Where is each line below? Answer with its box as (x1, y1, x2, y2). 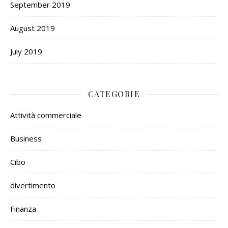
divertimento (10, 180, 55, 191)
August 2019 (10, 23, 55, 34)
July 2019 (10, 46, 42, 57)
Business (10, 133, 42, 144)
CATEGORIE (88, 89, 140, 100)
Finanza (10, 204, 36, 214)
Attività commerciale (10, 110, 81, 121)
